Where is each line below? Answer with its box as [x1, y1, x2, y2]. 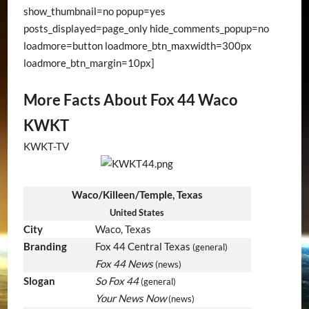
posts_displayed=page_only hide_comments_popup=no [23, 21, 269, 34]
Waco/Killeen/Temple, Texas [71, 188, 203, 201]
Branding [23, 240, 67, 253]
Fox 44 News [94, 257, 153, 270]
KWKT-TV [23, 140, 69, 153]
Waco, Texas [94, 223, 151, 236]
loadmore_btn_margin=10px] [23, 56, 154, 69]
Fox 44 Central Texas [94, 240, 192, 253]
